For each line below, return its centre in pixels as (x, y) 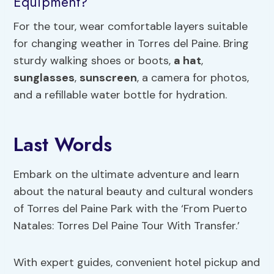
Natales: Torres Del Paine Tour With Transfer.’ (127, 225)
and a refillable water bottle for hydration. (120, 94)
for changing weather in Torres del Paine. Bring (131, 43)
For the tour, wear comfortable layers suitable (131, 26)
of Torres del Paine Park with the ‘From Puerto (131, 208)
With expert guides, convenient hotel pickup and (137, 262)
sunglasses (44, 77)
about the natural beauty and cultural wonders (134, 191)
